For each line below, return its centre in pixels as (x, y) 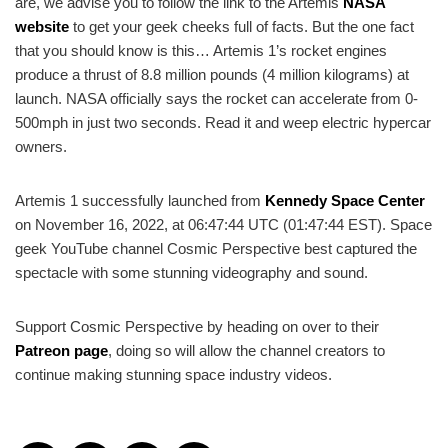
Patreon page (61, 351)
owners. (41, 147)
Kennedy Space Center (345, 201)
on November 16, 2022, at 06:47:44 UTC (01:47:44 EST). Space (223, 225)
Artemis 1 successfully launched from (140, 201)
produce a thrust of (78, 75)
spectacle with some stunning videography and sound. (191, 273)
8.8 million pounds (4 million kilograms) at (275, 75)
